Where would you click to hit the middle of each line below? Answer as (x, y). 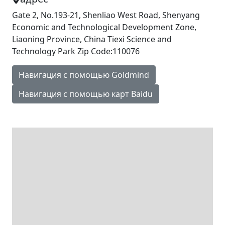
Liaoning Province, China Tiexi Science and (92, 39)
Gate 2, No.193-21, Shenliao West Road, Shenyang (106, 15)
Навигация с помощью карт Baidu (86, 94)
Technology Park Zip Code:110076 (76, 51)
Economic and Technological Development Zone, (104, 27)
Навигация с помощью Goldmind (84, 75)
